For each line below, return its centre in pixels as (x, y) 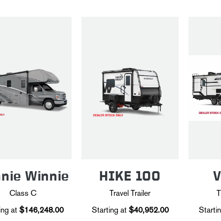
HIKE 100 (130, 176)
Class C (23, 193)
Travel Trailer (130, 193)
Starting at (109, 210)
